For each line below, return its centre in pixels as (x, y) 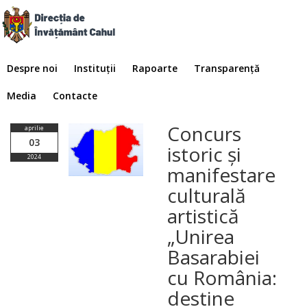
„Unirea (200, 236)
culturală (206, 195)
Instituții (95, 68)
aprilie (34, 127)
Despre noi (32, 68)
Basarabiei (213, 257)
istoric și (204, 154)
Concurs (204, 133)
